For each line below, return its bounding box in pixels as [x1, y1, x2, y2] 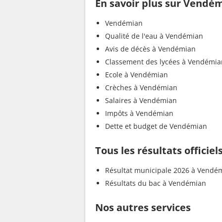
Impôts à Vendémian [105, 109, 173, 118]
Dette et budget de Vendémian [105, 121, 207, 131]
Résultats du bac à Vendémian [105, 178, 206, 188]
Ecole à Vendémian [105, 70, 168, 80]
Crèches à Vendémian [105, 83, 177, 93]
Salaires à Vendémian [105, 96, 177, 106]
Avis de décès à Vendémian [105, 44, 196, 54]
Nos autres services [95, 201, 191, 215]
